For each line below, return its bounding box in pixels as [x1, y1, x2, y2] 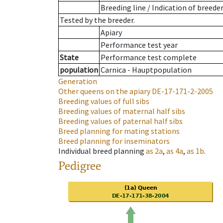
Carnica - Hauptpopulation [101, 65, 192, 75]
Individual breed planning [58, 146, 144, 156]
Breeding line [101, 2, 146, 13]
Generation [58, 76, 97, 87]
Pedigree [58, 158, 101, 173]
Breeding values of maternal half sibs [58, 106, 185, 116]
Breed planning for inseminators [58, 136, 170, 146]
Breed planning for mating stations [58, 126, 180, 136]
